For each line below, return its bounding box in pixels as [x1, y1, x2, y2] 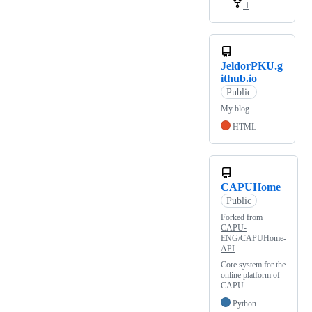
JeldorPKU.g [221, 60, 283, 72]
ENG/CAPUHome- [221, 233, 286, 244]
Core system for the [221, 260, 286, 270]
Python [233, 299, 256, 309]
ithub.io [221, 72, 257, 85]
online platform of [221, 270, 280, 281]
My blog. [221, 104, 251, 114]
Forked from [221, 212, 263, 223]
